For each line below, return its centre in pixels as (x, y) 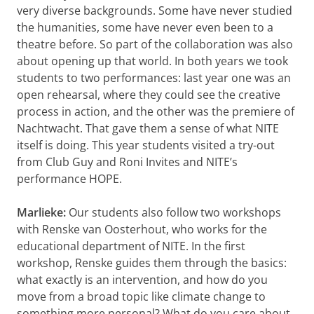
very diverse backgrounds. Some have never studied (155, 10)
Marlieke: (43, 212)
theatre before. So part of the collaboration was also (155, 44)
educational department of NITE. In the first (131, 246)
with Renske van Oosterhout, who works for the (142, 229)
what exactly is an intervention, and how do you (142, 279)
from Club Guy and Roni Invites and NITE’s (127, 162)
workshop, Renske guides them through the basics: (152, 262)
